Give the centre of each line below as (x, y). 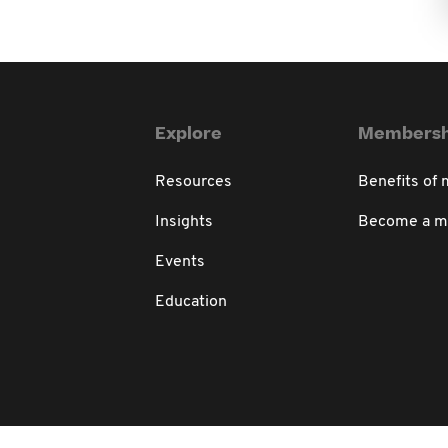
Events (180, 262)
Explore (189, 134)
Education (191, 302)
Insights (184, 222)
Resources (194, 182)
